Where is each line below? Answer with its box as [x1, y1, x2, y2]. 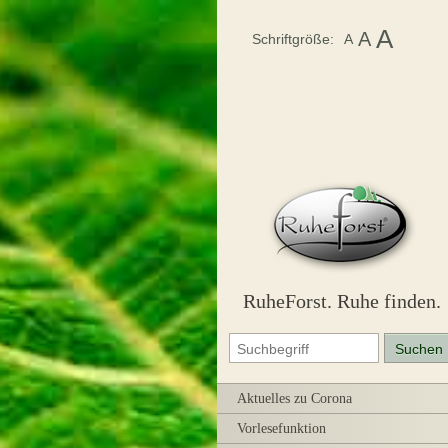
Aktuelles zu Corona [237, 391, 352, 406]
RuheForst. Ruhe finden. [242, 290, 441, 312]
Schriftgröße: [252, 31, 334, 47]
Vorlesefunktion [237, 421, 326, 436]
